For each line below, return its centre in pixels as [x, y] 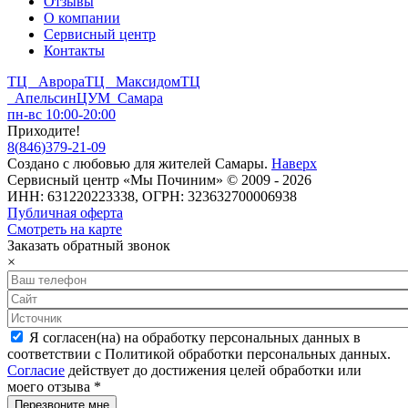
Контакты [74, 50]
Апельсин [42, 97]
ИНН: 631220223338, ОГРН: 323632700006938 [152, 196]
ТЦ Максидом [133, 81]
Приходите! [44, 130]
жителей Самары [211, 163]
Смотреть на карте [65, 229]
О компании [82, 17]
